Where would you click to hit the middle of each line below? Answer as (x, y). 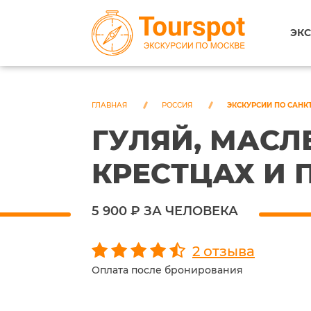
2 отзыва (224, 251)
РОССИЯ (177, 105)
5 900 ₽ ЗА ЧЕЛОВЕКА (165, 211)
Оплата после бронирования (167, 270)
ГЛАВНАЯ (109, 105)
